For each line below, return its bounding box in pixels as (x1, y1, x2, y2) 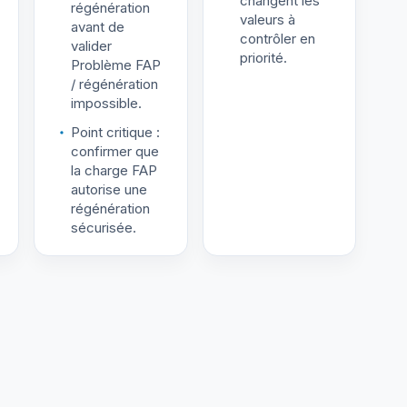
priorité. (239, 48, 287, 66)
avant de (71, 18, 124, 36)
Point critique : (71, 123, 160, 141)
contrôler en (239, 29, 315, 47)
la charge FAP (71, 161, 157, 179)
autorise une (71, 180, 147, 198)
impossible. (71, 94, 142, 113)
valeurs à (239, 10, 295, 28)
